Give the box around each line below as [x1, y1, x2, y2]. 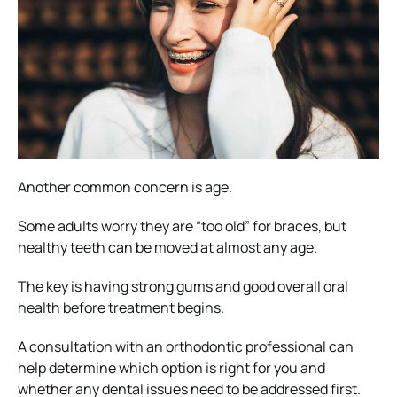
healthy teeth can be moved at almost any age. [18, 237, 317, 257]
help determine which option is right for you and [18, 357, 325, 378]
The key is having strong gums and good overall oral [18, 276, 348, 296]
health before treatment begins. [18, 297, 224, 317]
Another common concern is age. [18, 176, 232, 197]
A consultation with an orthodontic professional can [18, 336, 354, 356]
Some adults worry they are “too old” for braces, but [18, 215, 346, 236]
